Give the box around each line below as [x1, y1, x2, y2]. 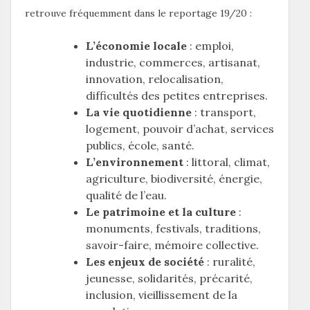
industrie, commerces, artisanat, [86, 55, 260, 69]
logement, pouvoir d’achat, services [86, 121, 274, 136]
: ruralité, [204, 254, 255, 268]
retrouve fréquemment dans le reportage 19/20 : [25, 6, 252, 19]
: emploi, [187, 38, 234, 53]
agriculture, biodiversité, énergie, [86, 171, 262, 185]
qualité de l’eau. [86, 188, 167, 202]
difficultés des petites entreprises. [86, 88, 268, 102]
